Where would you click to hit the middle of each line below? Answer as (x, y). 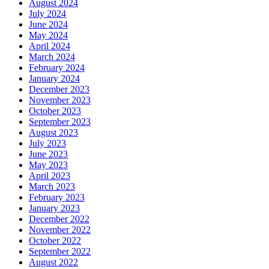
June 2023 (48, 154)
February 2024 (57, 67)
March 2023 (52, 186)
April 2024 (50, 46)
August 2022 (53, 262)
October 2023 (55, 110)
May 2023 (48, 165)
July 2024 (47, 13)
